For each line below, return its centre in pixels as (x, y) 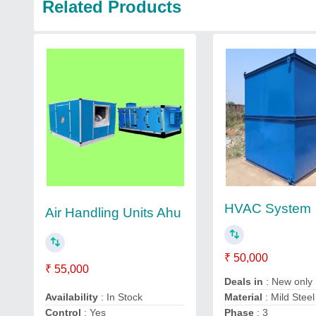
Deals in (244, 282)
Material (244, 297)
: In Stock (120, 297)
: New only (288, 282)
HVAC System (268, 209)
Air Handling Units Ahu (113, 212)
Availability (72, 297)
